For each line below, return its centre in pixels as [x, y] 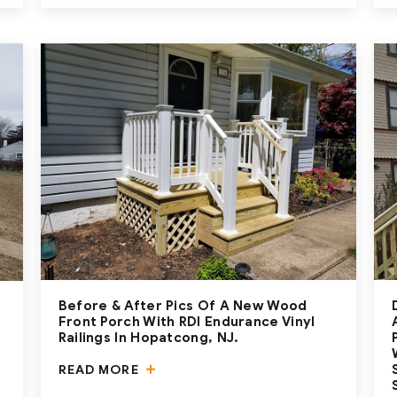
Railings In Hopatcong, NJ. [148, 338]
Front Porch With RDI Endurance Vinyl [187, 322]
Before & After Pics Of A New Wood [183, 306]
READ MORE [100, 370]
